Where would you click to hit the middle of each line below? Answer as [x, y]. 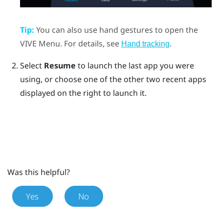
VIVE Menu [40, 43]
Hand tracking [145, 44]
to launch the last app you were [135, 65]
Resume [60, 65]
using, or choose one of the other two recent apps [113, 79]
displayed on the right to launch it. [83, 93]
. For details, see [90, 43]
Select [32, 65]
